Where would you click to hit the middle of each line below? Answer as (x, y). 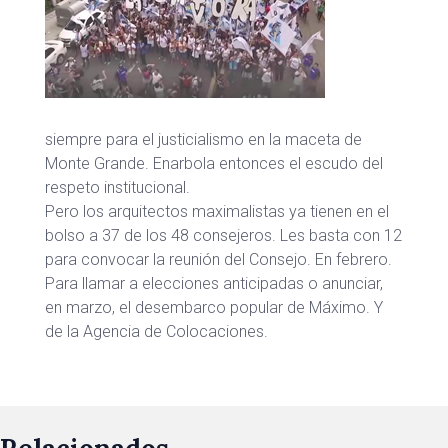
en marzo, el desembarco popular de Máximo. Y (214, 307)
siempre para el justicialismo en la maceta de (203, 139)
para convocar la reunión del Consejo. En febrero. (218, 259)
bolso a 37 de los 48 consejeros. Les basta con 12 (223, 235)
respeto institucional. (117, 187)
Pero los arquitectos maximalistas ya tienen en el (217, 211)
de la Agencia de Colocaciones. (156, 331)
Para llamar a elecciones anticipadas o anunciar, (214, 283)
